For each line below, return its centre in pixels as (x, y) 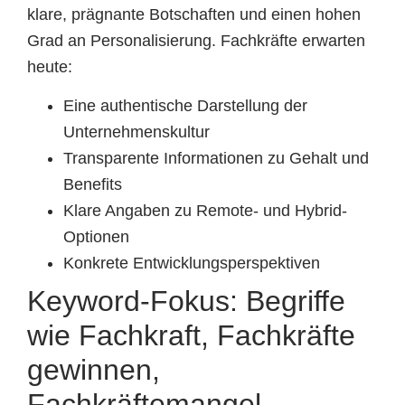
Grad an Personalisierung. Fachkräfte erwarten (196, 40)
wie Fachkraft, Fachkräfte (191, 336)
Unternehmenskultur (137, 132)
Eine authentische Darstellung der (185, 106)
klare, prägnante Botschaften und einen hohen (194, 14)
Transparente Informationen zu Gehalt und (216, 159)
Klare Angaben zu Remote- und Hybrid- (205, 211)
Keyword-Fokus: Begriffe (186, 301)
